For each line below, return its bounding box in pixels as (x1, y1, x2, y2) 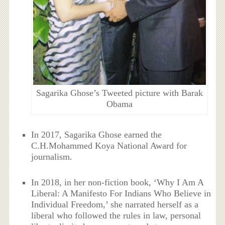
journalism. (31, 152, 73, 162)
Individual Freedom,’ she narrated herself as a (31, 199, 199, 209)
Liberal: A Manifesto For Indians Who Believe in (31, 188, 211, 198)
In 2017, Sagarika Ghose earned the (31, 130, 162, 140)
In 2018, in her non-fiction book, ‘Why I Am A (31, 177, 204, 187)
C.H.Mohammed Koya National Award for (31, 141, 187, 151)
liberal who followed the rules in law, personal (31, 210, 201, 220)
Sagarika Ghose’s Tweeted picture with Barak (36, 88, 203, 98)
